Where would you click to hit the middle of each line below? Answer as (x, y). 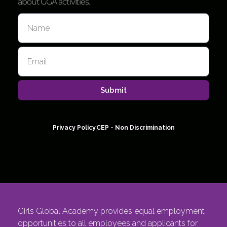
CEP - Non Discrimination (135, 128)
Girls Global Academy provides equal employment (111, 211)
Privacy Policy (74, 128)
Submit (113, 90)
